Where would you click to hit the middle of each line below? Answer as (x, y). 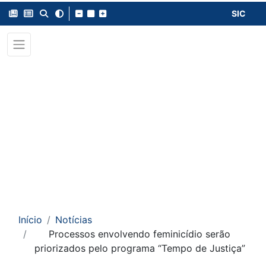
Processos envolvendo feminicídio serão (140, 234)
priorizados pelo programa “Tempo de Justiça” (140, 248)
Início (30, 220)
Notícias (74, 220)
